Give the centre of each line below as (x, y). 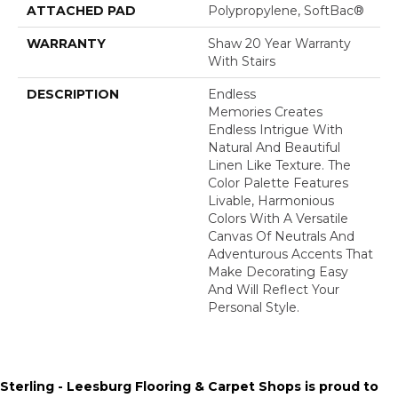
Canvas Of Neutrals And (281, 236)
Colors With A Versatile (278, 218)
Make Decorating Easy (278, 271)
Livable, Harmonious (271, 200)
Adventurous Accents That (291, 254)
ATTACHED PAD (81, 10)
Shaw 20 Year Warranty (279, 43)
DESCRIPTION (73, 94)
